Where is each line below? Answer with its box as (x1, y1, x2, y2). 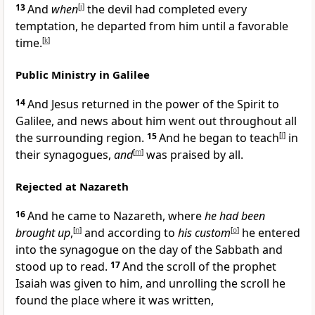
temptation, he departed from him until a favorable (15, 18, 288, 34)
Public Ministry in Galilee (15, 67, 150, 82)
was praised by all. (143, 147, 243, 163)
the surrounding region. (15, 130, 147, 146)
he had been (205, 208, 265, 224)
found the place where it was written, (15, 292, 214, 309)
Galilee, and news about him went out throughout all (15, 113, 297, 129)
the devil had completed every (84, 1, 247, 18)
